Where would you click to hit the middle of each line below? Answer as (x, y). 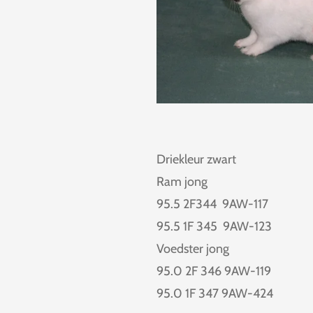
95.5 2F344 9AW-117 (212, 204)
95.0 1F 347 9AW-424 (215, 294)
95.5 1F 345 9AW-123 (214, 227)
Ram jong (182, 182)
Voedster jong (193, 249)
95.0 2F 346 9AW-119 (214, 271)
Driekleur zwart (196, 160)
